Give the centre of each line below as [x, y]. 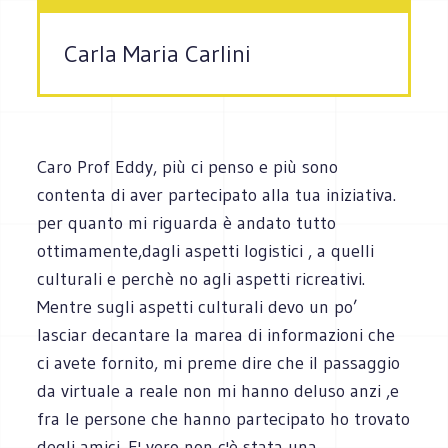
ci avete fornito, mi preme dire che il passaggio [219, 362]
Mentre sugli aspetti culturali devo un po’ [198, 306]
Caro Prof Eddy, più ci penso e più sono [188, 166]
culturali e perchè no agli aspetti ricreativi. [201, 278]
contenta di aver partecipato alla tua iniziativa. [217, 194]
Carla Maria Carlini [158, 54]
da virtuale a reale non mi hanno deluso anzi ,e [218, 390]
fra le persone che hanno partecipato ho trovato [224, 418]
